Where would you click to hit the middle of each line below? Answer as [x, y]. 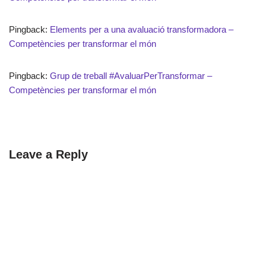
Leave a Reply [48, 154]
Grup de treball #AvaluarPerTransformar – [131, 75]
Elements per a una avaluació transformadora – [142, 29]
